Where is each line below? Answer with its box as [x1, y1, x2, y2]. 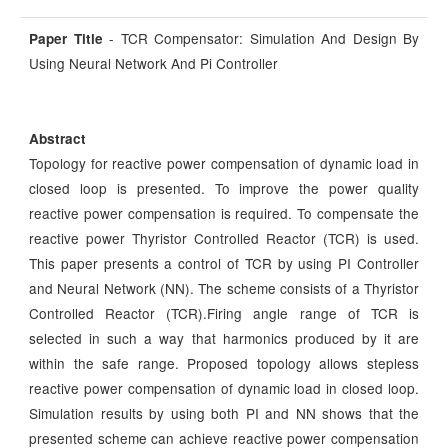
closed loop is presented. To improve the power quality [29, 178, 419, 199]
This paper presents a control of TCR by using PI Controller [29, 253, 419, 274]
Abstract [29, 129, 86, 149]
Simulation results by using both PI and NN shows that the [29, 403, 419, 424]
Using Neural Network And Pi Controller [29, 53, 278, 74]
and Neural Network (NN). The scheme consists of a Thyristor [29, 278, 419, 299]
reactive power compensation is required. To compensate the [29, 203, 419, 224]
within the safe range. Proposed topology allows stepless [29, 353, 419, 374]
